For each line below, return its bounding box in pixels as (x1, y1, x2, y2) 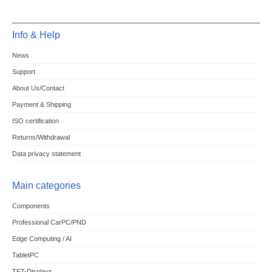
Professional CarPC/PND (12, 219, 86, 226)
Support (12, 68, 35, 76)
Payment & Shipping (12, 101, 71, 109)
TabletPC (12, 251, 39, 259)
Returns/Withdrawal (12, 134, 70, 141)
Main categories (12, 180, 81, 191)
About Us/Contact (12, 84, 64, 92)
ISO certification (12, 117, 59, 125)
